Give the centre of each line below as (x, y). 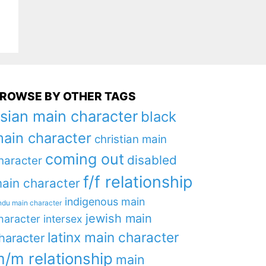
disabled (152, 160)
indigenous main (104, 202)
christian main (130, 140)
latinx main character (113, 237)
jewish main (118, 219)
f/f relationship (137, 182)
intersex (63, 219)
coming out (84, 159)
